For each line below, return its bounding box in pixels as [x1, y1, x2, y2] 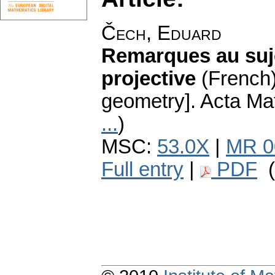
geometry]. [101, 90, 196, 113]
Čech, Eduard [101, 22, 222, 45]
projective [101, 68, 196, 90]
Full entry [101, 158, 184, 181]
